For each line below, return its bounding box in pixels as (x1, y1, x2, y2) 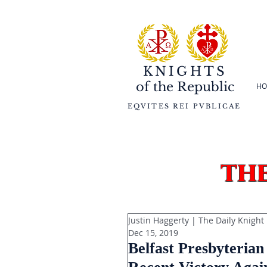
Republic (173, 79, 234, 95)
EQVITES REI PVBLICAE (127, 102, 241, 110)
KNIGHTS (142, 64, 228, 79)
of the (136, 79, 173, 95)
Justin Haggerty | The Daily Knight (128, 215, 264, 226)
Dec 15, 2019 (128, 227, 178, 238)
